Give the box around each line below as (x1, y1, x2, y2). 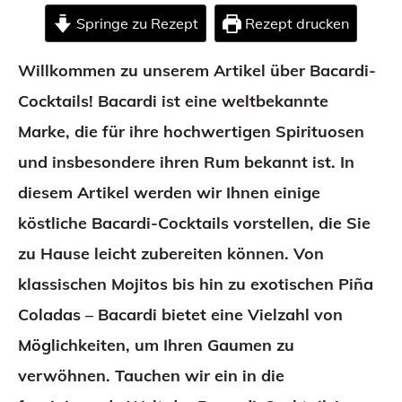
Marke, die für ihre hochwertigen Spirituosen (18, 121, 364, 142)
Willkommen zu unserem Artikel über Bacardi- (18, 60, 376, 81)
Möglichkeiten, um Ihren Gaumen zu (18, 335, 294, 355)
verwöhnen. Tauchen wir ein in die (18, 365, 284, 386)
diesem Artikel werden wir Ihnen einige (18, 182, 320, 203)
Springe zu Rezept (72, 14, 198, 32)
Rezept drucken (240, 14, 349, 32)
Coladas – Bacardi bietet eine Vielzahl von (18, 304, 343, 325)
